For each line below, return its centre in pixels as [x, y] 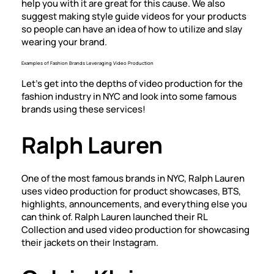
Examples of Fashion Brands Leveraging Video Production [87, 63]
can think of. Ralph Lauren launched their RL [114, 217]
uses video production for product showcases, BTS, [131, 191]
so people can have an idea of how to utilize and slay [132, 29]
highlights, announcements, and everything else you [134, 204]
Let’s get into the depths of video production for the [132, 83]
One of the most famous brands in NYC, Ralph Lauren [133, 178]
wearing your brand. [64, 42]
